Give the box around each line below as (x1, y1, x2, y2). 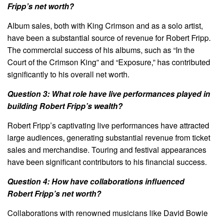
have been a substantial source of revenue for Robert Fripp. (7, 32, 211, 43)
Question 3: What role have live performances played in (7, 88, 210, 99)
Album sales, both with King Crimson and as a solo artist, (7, 19, 203, 31)
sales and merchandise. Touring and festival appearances (7, 144, 206, 155)
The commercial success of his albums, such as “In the (7, 44, 195, 55)
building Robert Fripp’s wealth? (7, 100, 123, 111)
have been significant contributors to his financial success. (7, 156, 207, 167)
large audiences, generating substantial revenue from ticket (7, 131, 210, 143)
